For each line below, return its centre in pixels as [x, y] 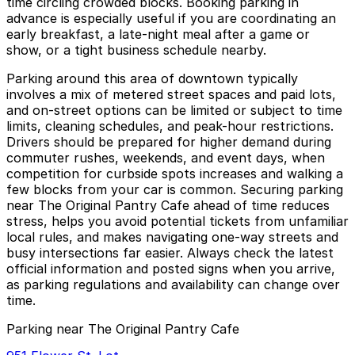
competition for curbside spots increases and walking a [175, 174]
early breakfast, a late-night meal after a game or [158, 34]
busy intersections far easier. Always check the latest [170, 253]
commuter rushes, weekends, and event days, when [166, 158]
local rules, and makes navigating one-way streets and [172, 237]
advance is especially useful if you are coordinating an [171, 19]
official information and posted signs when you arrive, [171, 269]
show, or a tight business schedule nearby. [136, 50]
